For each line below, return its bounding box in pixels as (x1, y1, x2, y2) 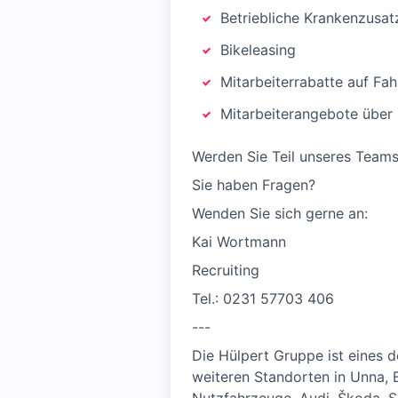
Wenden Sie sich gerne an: (192, 204, 368, 222)
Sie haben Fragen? (192, 176, 315, 194)
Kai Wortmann (192, 233, 286, 251)
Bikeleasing (220, 41, 296, 59)
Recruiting (192, 261, 259, 279)
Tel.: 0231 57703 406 (192, 290, 334, 307)
